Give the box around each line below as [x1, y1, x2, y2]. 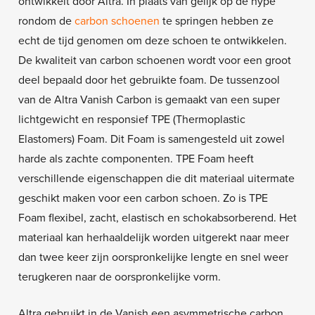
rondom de [18, 14, 75, 29]
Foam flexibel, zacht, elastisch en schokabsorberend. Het [18, 211, 297, 226]
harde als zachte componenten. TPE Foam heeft [18, 152, 254, 167]
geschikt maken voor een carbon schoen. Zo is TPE [18, 191, 268, 206]
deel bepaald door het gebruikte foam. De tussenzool [18, 73, 280, 88]
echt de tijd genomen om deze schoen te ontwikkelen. [18, 34, 287, 49]
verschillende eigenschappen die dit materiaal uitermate [18, 172, 295, 186]
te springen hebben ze [159, 14, 274, 29]
